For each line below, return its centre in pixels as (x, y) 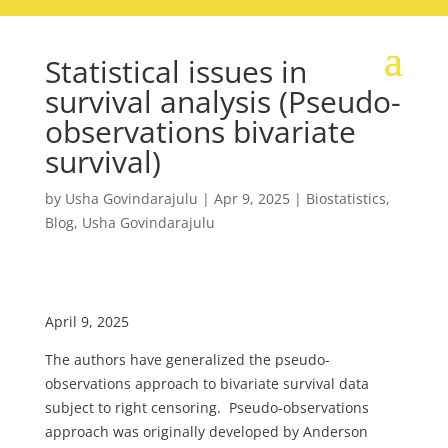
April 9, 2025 (86, 321)
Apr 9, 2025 (251, 198)
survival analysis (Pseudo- (222, 101)
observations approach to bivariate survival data (206, 384)
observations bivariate (200, 131)
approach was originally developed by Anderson (206, 432)
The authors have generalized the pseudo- (187, 360)
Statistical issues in (175, 71)
